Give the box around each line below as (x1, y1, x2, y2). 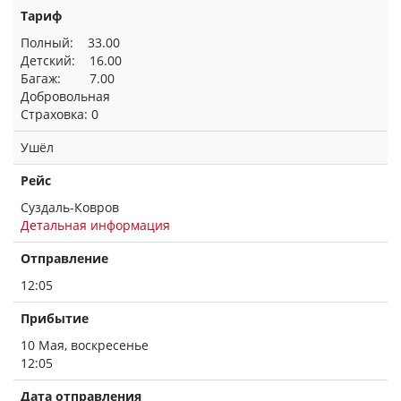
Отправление (21, 250, 108, 267)
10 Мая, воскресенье (21, 337, 149, 354)
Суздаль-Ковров (21, 199, 119, 216)
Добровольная (21, 88, 110, 105)
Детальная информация (21, 217, 170, 234)
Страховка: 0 (21, 106, 98, 123)
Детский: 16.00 (21, 52, 122, 69)
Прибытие (21, 310, 89, 327)
